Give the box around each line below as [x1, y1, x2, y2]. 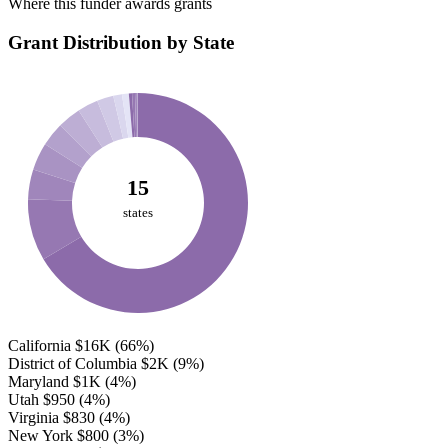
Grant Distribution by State [8, 32, 234, 54]
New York [8, 426, 73, 444]
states [123, 204, 153, 220]
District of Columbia [8, 354, 137, 372]
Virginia [8, 408, 59, 426]
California [8, 336, 71, 354]
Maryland [8, 372, 69, 390]
